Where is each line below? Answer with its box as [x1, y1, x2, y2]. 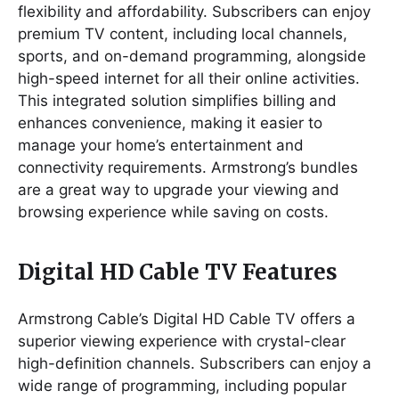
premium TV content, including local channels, [18, 24, 347, 43]
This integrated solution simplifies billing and [18, 91, 337, 110]
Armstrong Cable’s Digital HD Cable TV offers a [18, 309, 355, 328]
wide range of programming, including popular [18, 376, 346, 395]
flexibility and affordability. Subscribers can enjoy [18, 2, 370, 20]
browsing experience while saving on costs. [18, 202, 329, 221]
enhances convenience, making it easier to [18, 113, 322, 132]
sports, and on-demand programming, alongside [18, 46, 366, 65]
